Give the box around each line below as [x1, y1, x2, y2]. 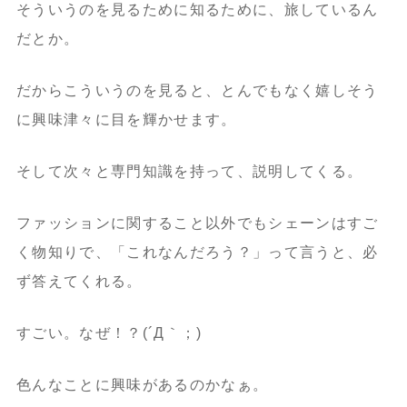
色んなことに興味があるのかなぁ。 [15, 377, 269, 393]
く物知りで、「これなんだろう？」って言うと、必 [15, 244, 379, 261]
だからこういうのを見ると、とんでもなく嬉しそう [15, 83, 379, 99]
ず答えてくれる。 [15, 273, 143, 290]
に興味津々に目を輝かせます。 [15, 112, 237, 128]
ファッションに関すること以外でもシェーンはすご [15, 215, 379, 232]
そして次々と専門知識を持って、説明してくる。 [15, 164, 363, 180]
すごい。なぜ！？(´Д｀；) [15, 325, 203, 342]
